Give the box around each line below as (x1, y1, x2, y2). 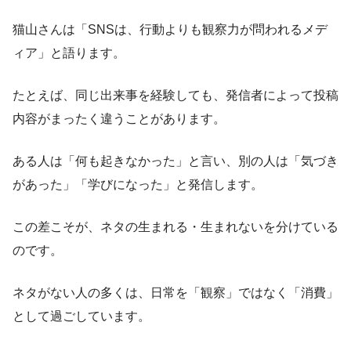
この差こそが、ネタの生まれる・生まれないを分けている (13, 219, 338, 233)
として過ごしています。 (13, 309, 150, 323)
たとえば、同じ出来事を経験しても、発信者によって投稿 (13, 88, 338, 102)
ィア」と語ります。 (13, 45, 125, 60)
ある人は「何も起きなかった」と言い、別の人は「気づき (13, 154, 338, 168)
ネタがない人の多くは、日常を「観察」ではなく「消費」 (13, 285, 338, 299)
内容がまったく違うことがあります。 (13, 111, 226, 125)
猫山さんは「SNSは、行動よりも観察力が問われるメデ (13, 22, 327, 36)
